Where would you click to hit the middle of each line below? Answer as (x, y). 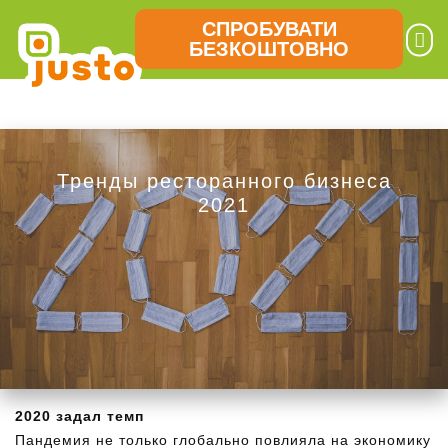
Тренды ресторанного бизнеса (224, 181)
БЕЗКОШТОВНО (269, 49)
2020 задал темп (79, 416)
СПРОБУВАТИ (269, 29)
